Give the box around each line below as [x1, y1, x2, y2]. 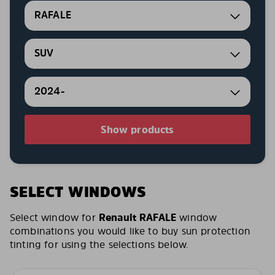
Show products [101, 123, 174, 136]
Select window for [10, 211, 99, 224]
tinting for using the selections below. [10, 238, 189, 251]
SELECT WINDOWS [10, 182, 147, 202]
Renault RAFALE [98, 211, 177, 224]
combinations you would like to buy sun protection [10, 224, 250, 238]
